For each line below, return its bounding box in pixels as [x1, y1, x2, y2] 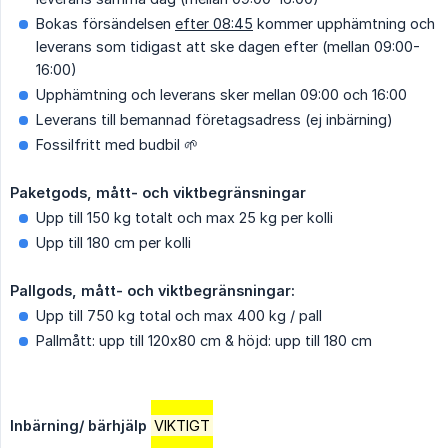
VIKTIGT [154, 416, 210, 434]
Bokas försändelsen [36, 14, 175, 32]
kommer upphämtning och [253, 14, 435, 32]
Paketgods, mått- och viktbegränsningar [10, 183, 306, 201]
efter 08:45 [175, 14, 253, 32]
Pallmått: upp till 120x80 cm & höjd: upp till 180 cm [36, 331, 372, 349]
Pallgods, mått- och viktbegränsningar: [10, 281, 295, 299]
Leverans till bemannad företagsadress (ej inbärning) [36, 110, 393, 128]
